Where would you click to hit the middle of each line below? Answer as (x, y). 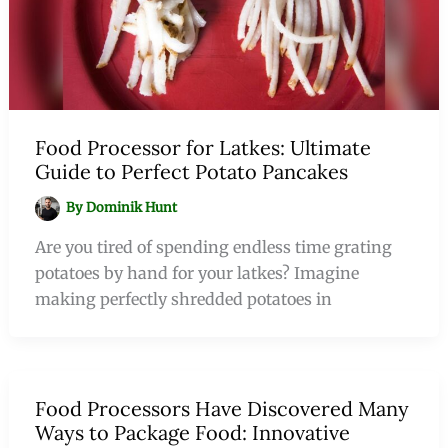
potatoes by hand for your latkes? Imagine (196, 272)
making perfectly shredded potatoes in (183, 298)
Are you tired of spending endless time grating (213, 246)
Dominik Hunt (132, 207)
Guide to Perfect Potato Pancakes (191, 171)
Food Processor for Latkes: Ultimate (202, 147)
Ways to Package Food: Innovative (192, 432)
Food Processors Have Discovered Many (221, 408)
